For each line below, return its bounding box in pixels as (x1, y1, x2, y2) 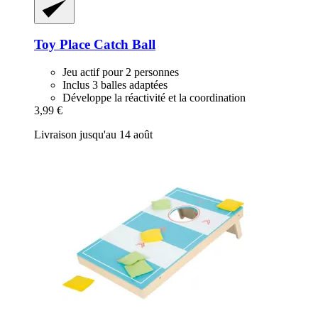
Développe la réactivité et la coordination (62, 92, 246, 104)
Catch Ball (90, 37, 155, 53)
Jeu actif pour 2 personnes (62, 66, 179, 79)
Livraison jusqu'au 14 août (34, 128, 153, 141)
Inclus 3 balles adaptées (62, 79, 168, 92)
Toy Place (34, 37, 90, 53)
